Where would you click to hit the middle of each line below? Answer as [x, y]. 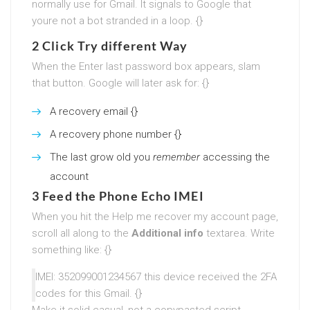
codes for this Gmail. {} [89, 293]
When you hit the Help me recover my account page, [155, 216]
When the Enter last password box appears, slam [146, 66]
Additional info [167, 233]
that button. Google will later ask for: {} [120, 83]
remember [176, 157]
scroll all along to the [82, 233]
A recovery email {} [94, 111]
